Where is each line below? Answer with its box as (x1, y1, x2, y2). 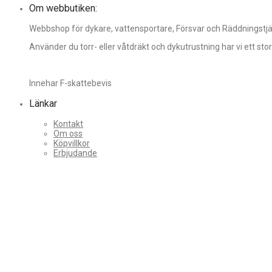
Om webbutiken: (29, 2, 97, 14)
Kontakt (53, 118, 83, 129)
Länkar (29, 97, 57, 109)
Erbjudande (53, 148, 97, 158)
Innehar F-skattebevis (29, 78, 112, 88)
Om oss (53, 128, 83, 138)
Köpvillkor (53, 138, 90, 148)
